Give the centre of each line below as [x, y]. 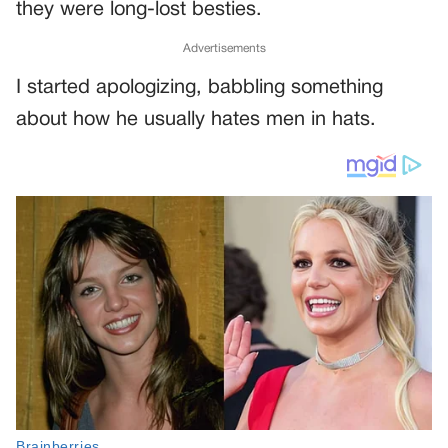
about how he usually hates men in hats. [196, 120]
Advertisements [224, 48]
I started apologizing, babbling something [199, 88]
